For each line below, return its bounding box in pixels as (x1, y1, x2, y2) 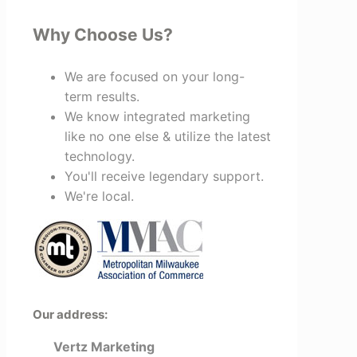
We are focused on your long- (65, 68, 245, 84)
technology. (65, 147, 135, 164)
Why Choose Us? (33, 24, 173, 45)
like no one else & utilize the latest (65, 127, 271, 144)
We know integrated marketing (65, 108, 250, 124)
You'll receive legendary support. (65, 167, 264, 184)
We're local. (65, 187, 134, 204)
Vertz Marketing (53, 338, 155, 355)
